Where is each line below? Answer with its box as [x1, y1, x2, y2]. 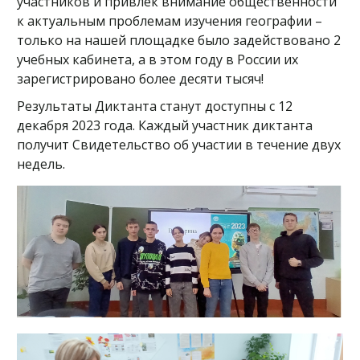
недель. [17, 155, 65, 173]
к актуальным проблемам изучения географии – [17, 12, 322, 30]
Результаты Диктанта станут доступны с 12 [17, 97, 292, 115]
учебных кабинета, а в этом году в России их [17, 51, 298, 68]
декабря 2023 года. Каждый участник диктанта [17, 117, 313, 134]
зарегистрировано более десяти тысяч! [17, 70, 267, 88]
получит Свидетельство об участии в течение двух [17, 136, 341, 153]
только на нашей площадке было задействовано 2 [17, 31, 341, 49]
